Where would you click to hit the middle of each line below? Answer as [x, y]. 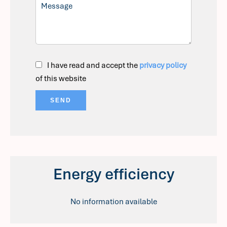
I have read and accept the [93, 65]
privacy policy [163, 65]
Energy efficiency [113, 174]
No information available [113, 202]
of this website [61, 79]
